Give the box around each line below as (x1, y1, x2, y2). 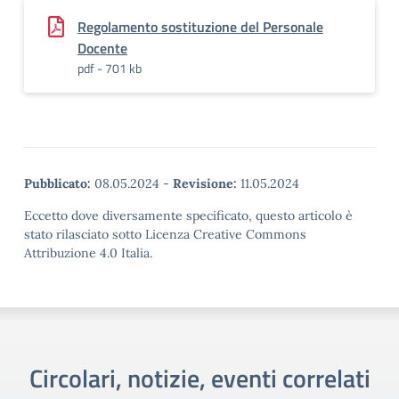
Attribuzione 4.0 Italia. (24, 245, 152, 261)
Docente (77, 37, 127, 59)
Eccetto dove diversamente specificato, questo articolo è (24, 208, 353, 224)
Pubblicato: (24, 175, 91, 191)
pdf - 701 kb (77, 59, 142, 77)
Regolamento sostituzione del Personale (77, 16, 323, 37)
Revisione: (173, 175, 237, 191)
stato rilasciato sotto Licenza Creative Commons (24, 226, 306, 242)
